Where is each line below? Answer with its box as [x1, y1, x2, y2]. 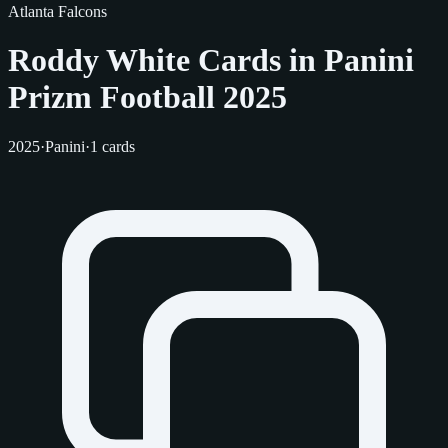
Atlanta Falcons [8, 3, 107, 20]
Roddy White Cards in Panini [8, 42, 414, 79]
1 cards [90, 137, 135, 155]
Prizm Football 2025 [8, 79, 287, 116]
